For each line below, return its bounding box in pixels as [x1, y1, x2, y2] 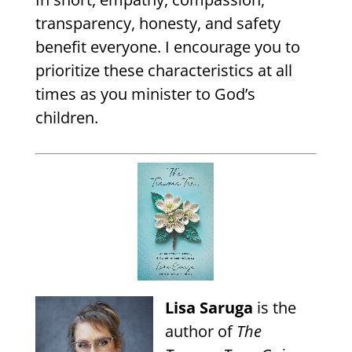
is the [252, 297, 296, 319]
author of [164, 321, 236, 343]
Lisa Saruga [164, 297, 253, 319]
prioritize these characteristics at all [35, 60, 292, 82]
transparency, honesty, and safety [35, 13, 280, 35]
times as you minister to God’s [35, 83, 255, 105]
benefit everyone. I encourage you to [35, 36, 300, 58]
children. [35, 107, 98, 129]
